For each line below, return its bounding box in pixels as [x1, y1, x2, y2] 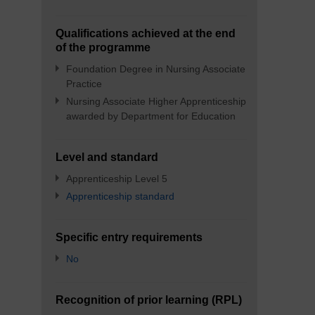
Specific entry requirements [56, 231, 203, 243]
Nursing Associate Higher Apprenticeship [66, 96, 247, 107]
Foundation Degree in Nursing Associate [66, 63, 246, 75]
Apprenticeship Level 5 [66, 173, 168, 184]
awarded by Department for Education [66, 110, 236, 122]
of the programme [56, 41, 151, 53]
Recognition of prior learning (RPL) [56, 294, 243, 306]
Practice [66, 78, 103, 89]
